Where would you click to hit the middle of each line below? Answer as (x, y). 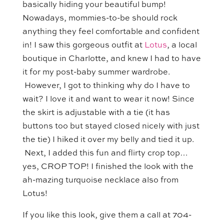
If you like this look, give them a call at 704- (107, 215)
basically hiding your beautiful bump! (94, 5)
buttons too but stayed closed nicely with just (111, 126)
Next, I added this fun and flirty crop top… (105, 153)
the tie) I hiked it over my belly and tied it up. (108, 140)
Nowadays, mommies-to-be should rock (100, 18)
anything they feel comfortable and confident (111, 32)
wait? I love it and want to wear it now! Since (108, 99)
